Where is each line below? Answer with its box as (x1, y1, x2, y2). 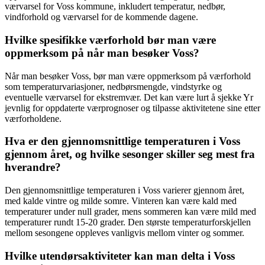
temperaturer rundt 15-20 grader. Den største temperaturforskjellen (5, 217, 251, 228)
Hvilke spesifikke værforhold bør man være (5, 33, 216, 46)
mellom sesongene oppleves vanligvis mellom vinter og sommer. (5, 228, 244, 238)
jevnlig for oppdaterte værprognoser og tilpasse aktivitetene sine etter (5, 102, 260, 113)
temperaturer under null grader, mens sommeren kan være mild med (5, 206, 256, 217)
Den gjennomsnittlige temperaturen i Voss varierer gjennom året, (5, 185, 244, 196)
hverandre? (5, 161, 61, 174)
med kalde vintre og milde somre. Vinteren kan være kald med (5, 196, 237, 206)
